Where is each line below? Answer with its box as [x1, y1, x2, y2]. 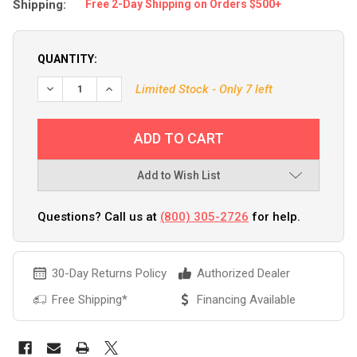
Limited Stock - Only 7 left [135, 81, 273, 96]
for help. [249, 209, 300, 224]
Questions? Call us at [37, 209, 160, 224]
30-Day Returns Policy [52, 265, 167, 280]
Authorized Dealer [197, 265, 290, 280]
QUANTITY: [37, 52, 97, 65]
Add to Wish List [137, 168, 220, 182]
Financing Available [197, 292, 296, 307]
